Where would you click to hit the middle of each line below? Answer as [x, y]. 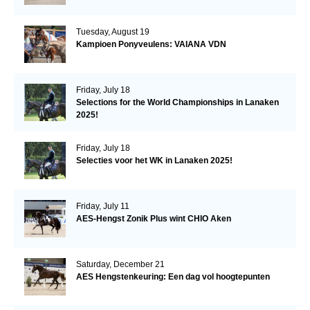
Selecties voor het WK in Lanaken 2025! [154, 161]
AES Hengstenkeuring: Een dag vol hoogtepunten [173, 277]
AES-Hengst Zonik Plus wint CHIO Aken [153, 219]
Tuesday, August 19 [112, 32]
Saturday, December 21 [120, 265]
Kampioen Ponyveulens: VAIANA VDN [151, 45]
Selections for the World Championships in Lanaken [177, 103]
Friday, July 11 [102, 207]
